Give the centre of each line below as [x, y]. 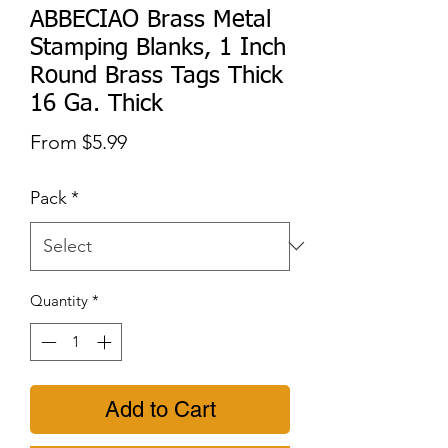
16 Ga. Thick [96, 103]
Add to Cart [160, 410]
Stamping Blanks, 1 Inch [158, 47]
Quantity [59, 300]
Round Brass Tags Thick [156, 75]
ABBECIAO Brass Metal [150, 19]
